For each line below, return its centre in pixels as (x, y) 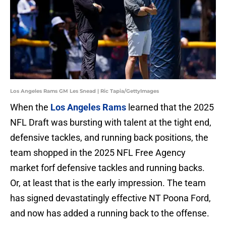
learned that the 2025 (170, 107)
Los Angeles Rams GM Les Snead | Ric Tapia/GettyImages (84, 91)
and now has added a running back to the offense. (110, 213)
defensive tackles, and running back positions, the (109, 138)
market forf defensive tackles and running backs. (107, 168)
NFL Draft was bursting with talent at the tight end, (111, 123)
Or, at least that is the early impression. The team (108, 183)
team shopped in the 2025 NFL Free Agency (98, 153)
